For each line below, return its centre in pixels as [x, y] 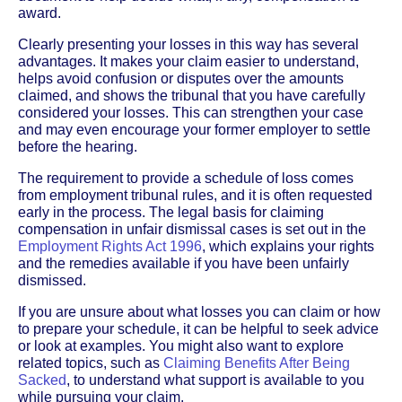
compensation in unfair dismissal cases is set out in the [192, 229]
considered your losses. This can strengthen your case [191, 112]
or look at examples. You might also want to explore [181, 345]
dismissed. [52, 280]
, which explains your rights [288, 246]
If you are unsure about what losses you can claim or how [199, 311]
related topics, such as [91, 363]
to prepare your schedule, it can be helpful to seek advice [198, 328]
